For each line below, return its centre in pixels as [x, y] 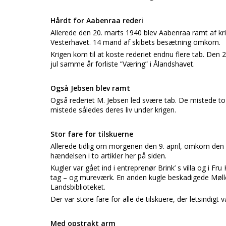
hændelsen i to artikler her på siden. [108, 156]
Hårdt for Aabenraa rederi [97, 20]
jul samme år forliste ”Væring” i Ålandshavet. [123, 64]
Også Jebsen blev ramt [90, 88]
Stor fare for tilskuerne [92, 134]
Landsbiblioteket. [78, 187]
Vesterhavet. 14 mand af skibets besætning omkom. [135, 42]
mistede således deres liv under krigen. [113, 110]
